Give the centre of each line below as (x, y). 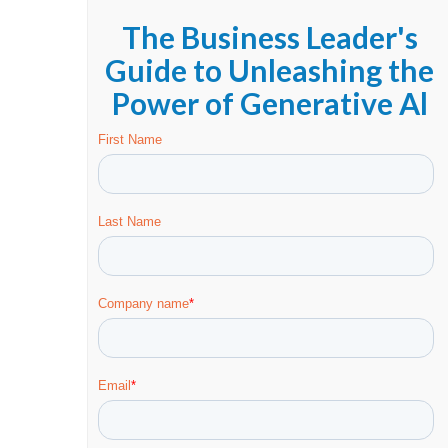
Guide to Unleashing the (270, 70)
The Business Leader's (269, 37)
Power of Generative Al (269, 103)
